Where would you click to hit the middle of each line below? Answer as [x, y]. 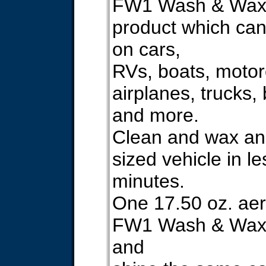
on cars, [146, 49]
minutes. [148, 181]
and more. [156, 115]
